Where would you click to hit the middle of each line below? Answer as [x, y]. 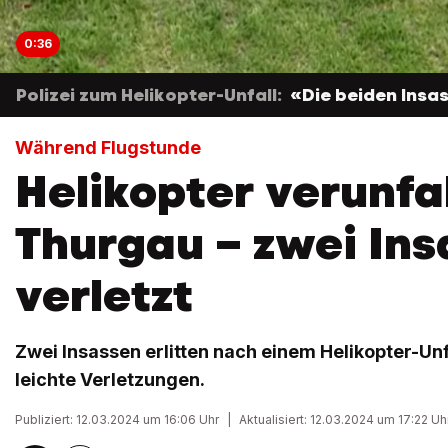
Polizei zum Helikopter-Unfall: [149, 95]
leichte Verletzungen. [110, 380]
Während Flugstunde [108, 148]
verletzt [104, 296]
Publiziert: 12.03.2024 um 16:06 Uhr [117, 420]
